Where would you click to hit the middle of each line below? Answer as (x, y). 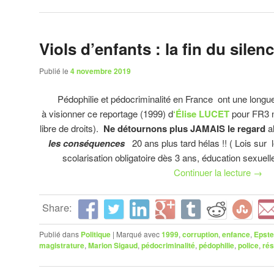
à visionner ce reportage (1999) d (107, 113)
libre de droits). (70, 128)
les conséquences (87, 143)
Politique (96, 235)
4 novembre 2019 (101, 71)
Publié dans (59, 234)
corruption (200, 235)
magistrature (62, 246)
